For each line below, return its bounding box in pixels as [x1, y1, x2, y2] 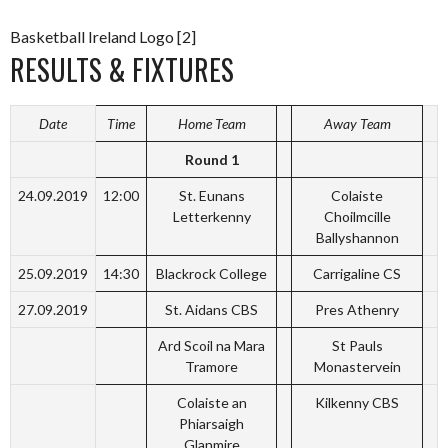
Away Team [323, 115, 391, 133]
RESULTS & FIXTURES [10, 49, 234, 91]
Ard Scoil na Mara [158, 337, 265, 355]
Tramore [185, 358, 238, 376]
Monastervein [313, 358, 401, 376]
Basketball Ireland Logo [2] [10, 27, 196, 47]
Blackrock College [156, 265, 267, 283]
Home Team [177, 115, 246, 133]
